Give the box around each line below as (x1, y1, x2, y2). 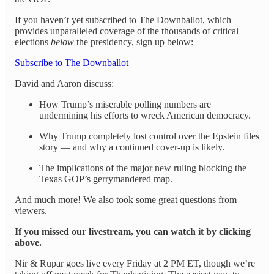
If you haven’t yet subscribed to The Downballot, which (15, 14, 231, 25)
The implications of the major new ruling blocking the (39, 162, 246, 173)
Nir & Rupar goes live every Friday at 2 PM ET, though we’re (15, 257, 255, 268)
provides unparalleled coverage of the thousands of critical (15, 25, 239, 36)
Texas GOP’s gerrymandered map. (39, 173, 172, 184)
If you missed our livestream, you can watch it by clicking (15, 226, 251, 237)
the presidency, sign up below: (74, 36, 193, 47)
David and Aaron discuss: (15, 78, 114, 89)
